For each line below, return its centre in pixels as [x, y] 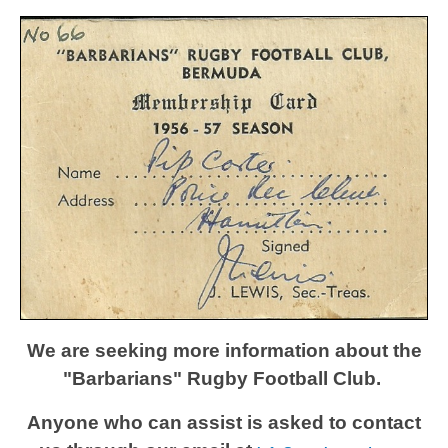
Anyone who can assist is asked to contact [224, 423]
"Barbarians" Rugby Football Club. [224, 379]
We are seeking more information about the [224, 351]
